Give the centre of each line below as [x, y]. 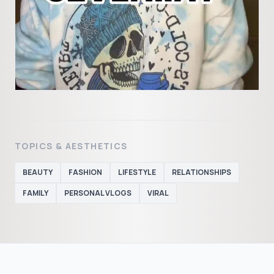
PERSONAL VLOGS [98, 193]
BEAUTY [38, 172]
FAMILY [35, 193]
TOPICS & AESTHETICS [71, 146]
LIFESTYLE [137, 172]
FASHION [85, 172]
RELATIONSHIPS [202, 172]
